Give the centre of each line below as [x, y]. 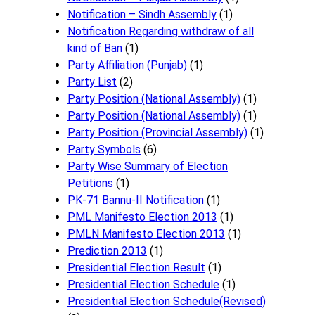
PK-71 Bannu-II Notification [136, 200]
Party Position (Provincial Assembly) [157, 133]
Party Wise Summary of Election [148, 167]
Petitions [90, 184]
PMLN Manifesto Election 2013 [146, 234]
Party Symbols [104, 150]
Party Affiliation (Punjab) [127, 65]
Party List [92, 82]
